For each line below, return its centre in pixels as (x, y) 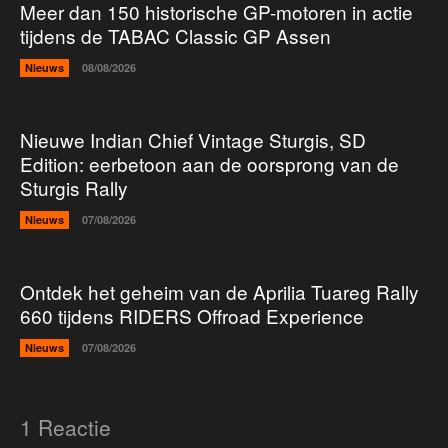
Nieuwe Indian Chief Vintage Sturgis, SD (193, 139)
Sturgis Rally (74, 187)
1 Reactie (65, 426)
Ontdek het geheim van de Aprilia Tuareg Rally (219, 291)
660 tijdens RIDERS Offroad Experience (192, 315)
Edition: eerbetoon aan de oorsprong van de (209, 163)
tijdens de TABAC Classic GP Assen (175, 35)
